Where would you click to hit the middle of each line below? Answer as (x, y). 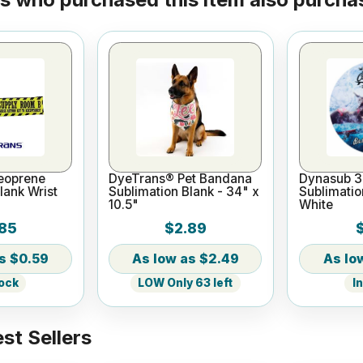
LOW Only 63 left (186, 283)
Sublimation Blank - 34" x (184, 192)
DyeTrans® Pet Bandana (181, 179)
